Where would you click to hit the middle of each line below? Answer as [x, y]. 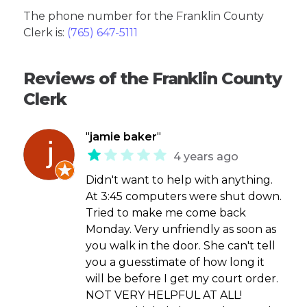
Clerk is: [46, 33]
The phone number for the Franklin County [144, 16]
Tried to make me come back [166, 213]
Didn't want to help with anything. [180, 180]
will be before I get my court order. [182, 279]
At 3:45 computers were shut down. [184, 197]
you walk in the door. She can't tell [181, 246]
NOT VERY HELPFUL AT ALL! [164, 295]
